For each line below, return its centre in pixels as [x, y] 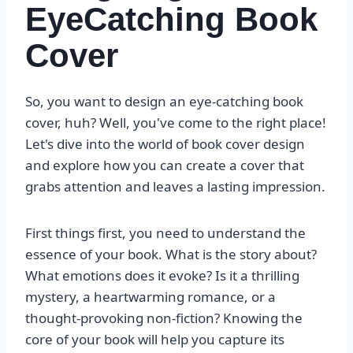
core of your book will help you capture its [155, 340]
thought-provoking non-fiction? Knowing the [164, 318]
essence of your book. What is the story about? [171, 255]
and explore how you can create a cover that [165, 165]
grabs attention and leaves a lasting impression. [175, 187]
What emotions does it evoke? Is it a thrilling [162, 276]
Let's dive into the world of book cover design [165, 144]
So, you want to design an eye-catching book [164, 102]
